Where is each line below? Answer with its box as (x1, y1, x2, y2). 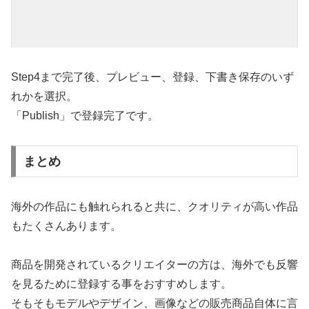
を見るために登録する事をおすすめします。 (11, 277, 232, 290)
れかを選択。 (11, 90, 77, 103)
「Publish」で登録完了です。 (11, 110, 159, 122)
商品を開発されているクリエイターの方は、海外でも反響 (11, 258, 298, 270)
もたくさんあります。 (11, 219, 121, 232)
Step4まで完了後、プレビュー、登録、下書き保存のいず (11, 71, 294, 83)
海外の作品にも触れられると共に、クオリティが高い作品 (11, 200, 298, 212)
